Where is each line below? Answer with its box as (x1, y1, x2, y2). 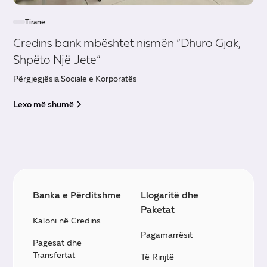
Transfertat (33, 249, 76, 260)
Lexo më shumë (13, 98, 74, 110)
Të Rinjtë (141, 251, 174, 262)
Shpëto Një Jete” (13, 52, 101, 67)
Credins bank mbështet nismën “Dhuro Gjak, (13, 35, 241, 50)
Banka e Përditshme (33, 189, 122, 201)
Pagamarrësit (141, 229, 193, 240)
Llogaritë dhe (141, 189, 198, 201)
